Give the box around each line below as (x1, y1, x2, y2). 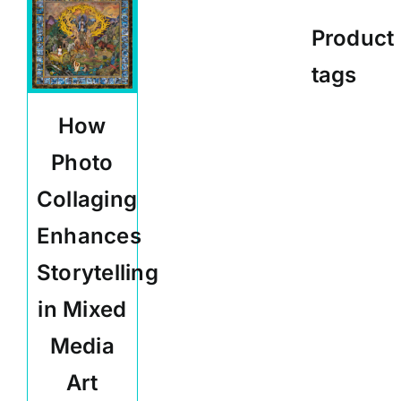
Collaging (36, 186, 138, 213)
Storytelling (36, 260, 158, 286)
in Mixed (38, 296, 127, 323)
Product (311, 25, 395, 52)
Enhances (36, 223, 141, 250)
